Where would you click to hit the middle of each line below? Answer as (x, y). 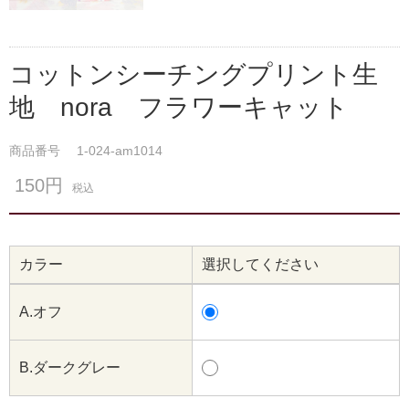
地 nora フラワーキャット (179, 108)
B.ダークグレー (70, 368)
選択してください (260, 265)
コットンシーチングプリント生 (194, 75)
